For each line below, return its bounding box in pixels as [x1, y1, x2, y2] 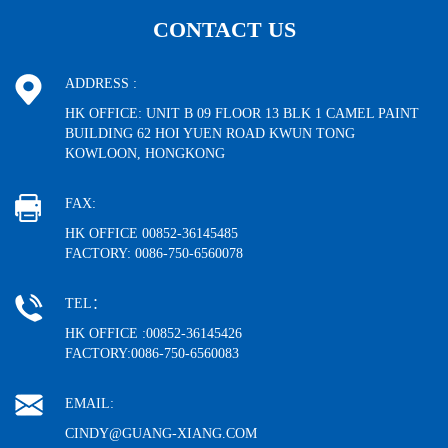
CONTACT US [152, 17, 296, 42]
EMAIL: [65, 396, 114, 411]
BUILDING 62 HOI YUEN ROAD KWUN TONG [65, 126, 355, 141]
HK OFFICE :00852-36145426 [65, 326, 242, 341]
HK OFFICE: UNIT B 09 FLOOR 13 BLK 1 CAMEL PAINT [65, 106, 419, 121]
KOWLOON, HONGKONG [65, 146, 225, 161]
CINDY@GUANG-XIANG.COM [65, 426, 257, 441]
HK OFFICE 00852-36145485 [65, 226, 238, 241]
